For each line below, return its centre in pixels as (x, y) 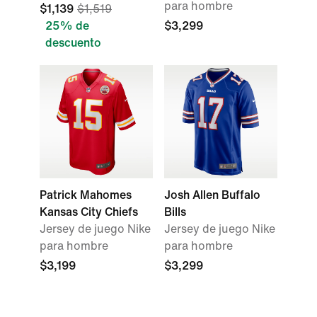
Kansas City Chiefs (89, 212)
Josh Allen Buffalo (212, 195)
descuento (73, 43)
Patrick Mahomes (86, 195)
